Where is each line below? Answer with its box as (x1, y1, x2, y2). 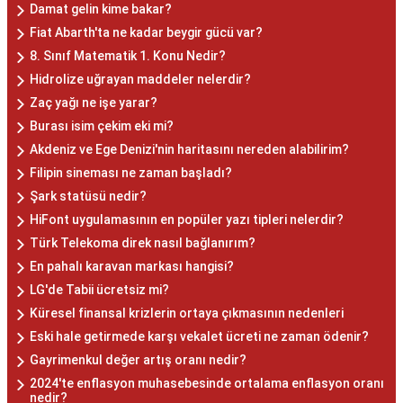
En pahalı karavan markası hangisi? (30, 259, 234, 274)
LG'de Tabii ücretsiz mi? (30, 282, 169, 298)
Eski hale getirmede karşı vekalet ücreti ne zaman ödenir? (30, 329, 369, 345)
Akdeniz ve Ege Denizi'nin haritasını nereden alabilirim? (30, 142, 349, 157)
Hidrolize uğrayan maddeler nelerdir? (30, 72, 251, 87)
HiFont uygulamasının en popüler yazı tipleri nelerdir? (30, 212, 344, 228)
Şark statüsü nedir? (30, 189, 147, 204)
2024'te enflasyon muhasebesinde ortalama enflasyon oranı (30, 376, 384, 391)
